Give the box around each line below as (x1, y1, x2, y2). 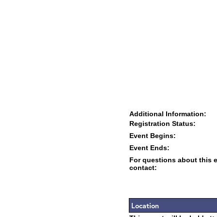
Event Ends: (129, 144, 170, 152)
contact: (129, 164, 157, 171)
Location (131, 201, 159, 210)
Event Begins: (129, 132, 176, 139)
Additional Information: (129, 110, 206, 118)
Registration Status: (129, 120, 196, 127)
